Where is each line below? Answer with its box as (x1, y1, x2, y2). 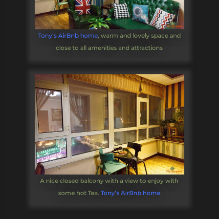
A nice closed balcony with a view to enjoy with (40, 176, 179, 184)
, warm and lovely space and (97, 32, 181, 40)
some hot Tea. (58, 189, 101, 197)
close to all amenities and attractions (56, 44, 163, 52)
